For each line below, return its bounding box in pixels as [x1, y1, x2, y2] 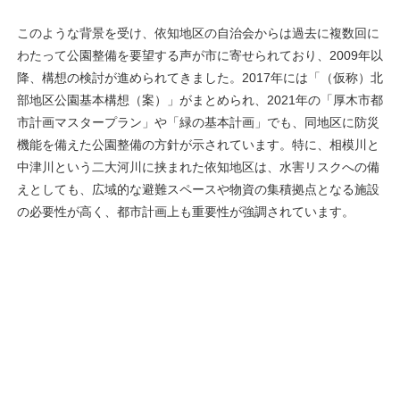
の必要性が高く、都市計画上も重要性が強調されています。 [17, 204, 354, 220]
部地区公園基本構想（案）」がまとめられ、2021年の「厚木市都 [17, 93, 383, 108]
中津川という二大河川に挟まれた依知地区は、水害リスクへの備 [17, 160, 379, 175]
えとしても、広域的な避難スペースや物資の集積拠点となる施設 [17, 182, 379, 197]
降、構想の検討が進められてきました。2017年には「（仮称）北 [17, 71, 383, 86]
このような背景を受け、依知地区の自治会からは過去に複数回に [17, 26, 379, 41]
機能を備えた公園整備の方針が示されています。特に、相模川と [17, 137, 379, 153]
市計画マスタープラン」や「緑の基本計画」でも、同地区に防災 [17, 115, 379, 130]
